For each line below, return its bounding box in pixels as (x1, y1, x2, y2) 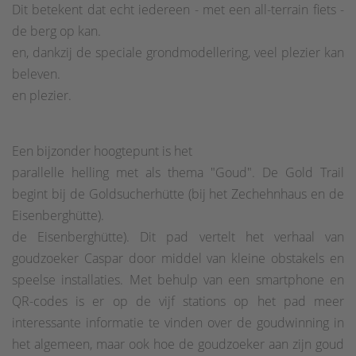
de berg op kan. (12, 21, 101, 40)
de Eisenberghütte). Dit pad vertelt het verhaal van (12, 227, 344, 246)
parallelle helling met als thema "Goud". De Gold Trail (12, 163, 344, 181)
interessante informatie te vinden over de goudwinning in (12, 313, 344, 331)
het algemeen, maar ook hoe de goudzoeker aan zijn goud (12, 335, 344, 353)
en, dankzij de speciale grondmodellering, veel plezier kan (12, 43, 344, 61)
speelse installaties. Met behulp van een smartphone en (12, 270, 344, 288)
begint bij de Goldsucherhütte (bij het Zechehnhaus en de (12, 184, 344, 203)
